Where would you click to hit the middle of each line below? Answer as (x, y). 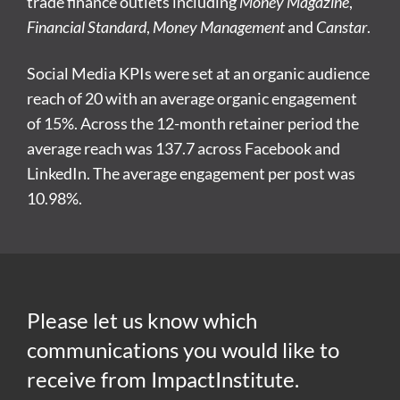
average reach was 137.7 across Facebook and (183, 148)
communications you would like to (183, 349)
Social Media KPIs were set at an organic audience (198, 73)
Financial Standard (87, 26)
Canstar (342, 26)
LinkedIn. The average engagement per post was (191, 173)
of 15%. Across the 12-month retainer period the (193, 123)
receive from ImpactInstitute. (163, 379)
